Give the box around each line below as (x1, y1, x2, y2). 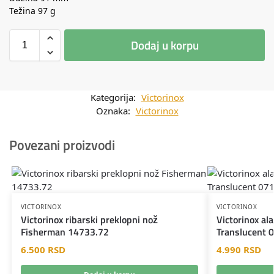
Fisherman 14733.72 (20, 224, 109, 239)
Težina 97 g (9, 4, 56, 17)
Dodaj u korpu (130, 35, 199, 54)
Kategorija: (90, 91, 138, 103)
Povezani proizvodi (9, 134, 116, 155)
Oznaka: (95, 104, 133, 117)
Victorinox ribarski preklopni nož (20, 212, 158, 227)
